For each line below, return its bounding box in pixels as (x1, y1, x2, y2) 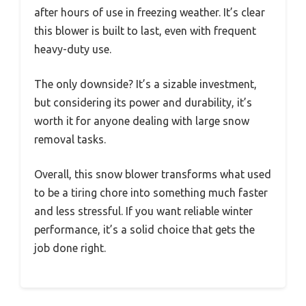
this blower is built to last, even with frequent (34, 25, 256, 38)
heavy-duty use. (34, 43, 111, 56)
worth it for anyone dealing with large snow (34, 115, 249, 128)
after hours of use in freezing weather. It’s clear (34, 6, 265, 19)
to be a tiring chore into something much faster (34, 186, 268, 199)
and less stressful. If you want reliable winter (34, 205, 253, 218)
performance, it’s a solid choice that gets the (34, 223, 255, 236)
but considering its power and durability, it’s (34, 96, 252, 109)
